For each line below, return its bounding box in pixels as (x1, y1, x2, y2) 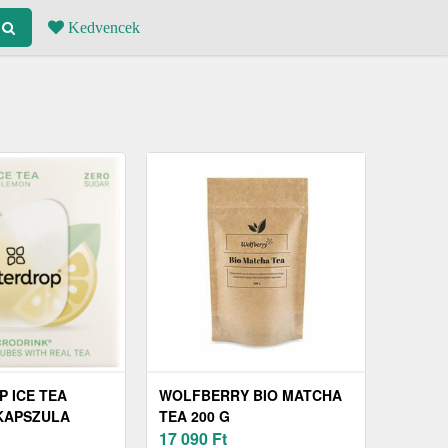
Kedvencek (64, 19, 140, 36)
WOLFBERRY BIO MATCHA (159, 385, 342, 406)
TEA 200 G (159, 406, 230, 427)
